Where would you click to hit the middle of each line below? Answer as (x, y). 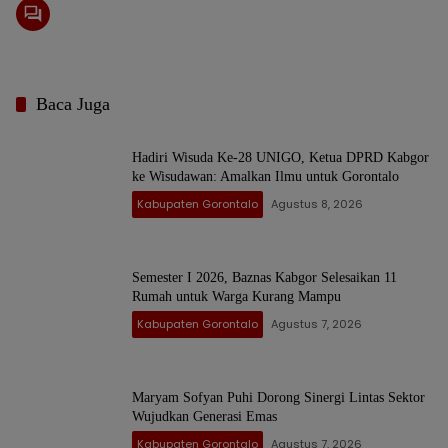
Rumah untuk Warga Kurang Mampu (236, 297)
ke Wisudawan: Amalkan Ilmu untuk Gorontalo (265, 177)
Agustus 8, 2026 (317, 204)
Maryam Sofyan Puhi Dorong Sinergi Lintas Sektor (278, 398)
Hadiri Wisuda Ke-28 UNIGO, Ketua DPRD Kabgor (280, 158)
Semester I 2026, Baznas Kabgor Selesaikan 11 (264, 278)
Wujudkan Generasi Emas (204, 417)
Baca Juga (73, 104)
